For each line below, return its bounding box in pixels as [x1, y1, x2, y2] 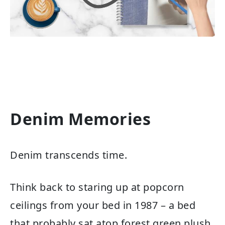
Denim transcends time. [10, 148, 127, 162]
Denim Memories [10, 107, 151, 130]
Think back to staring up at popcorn [10, 180, 184, 194]
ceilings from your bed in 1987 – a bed [10, 198, 195, 212]
